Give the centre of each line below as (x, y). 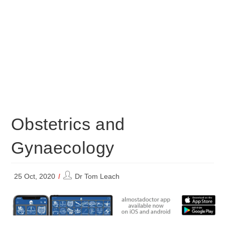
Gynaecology (63, 148)
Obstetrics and (68, 124)
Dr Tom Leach (97, 176)
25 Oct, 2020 (35, 176)
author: (74, 186)
